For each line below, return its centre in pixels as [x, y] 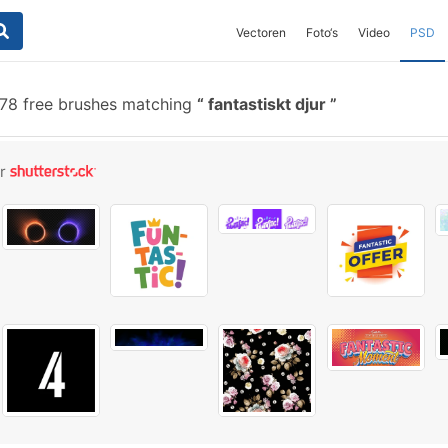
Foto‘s [322, 32]
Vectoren [261, 32]
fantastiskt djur [267, 104]
